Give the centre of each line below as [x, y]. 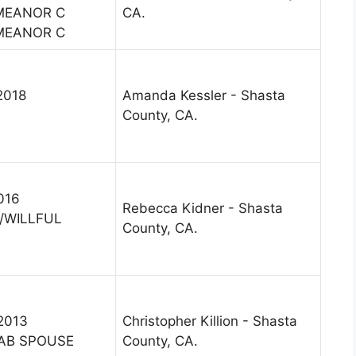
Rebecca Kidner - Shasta [203, 209]
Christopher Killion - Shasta [210, 321]
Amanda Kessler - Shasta [204, 96]
